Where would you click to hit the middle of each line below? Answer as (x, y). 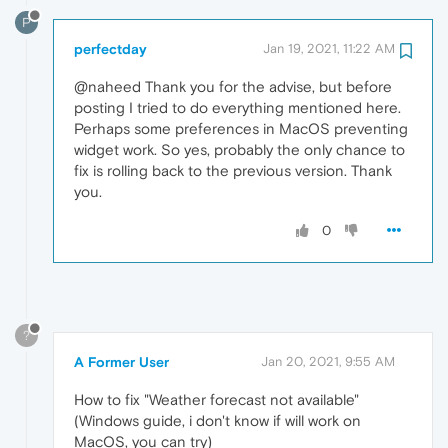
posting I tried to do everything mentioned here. (237, 107)
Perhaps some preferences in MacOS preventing (241, 128)
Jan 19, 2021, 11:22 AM (329, 48)
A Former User (121, 361)
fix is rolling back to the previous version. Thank (233, 170)
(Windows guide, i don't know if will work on (217, 420)
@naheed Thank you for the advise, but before (233, 86)
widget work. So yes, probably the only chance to (239, 149)
